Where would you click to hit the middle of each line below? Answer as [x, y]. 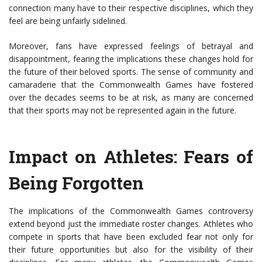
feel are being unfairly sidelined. [68, 21]
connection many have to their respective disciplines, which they [131, 8]
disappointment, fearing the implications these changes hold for [131, 59]
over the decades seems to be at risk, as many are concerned [131, 98]
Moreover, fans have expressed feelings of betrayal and [131, 46]
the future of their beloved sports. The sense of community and [131, 72]
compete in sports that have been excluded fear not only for [131, 237]
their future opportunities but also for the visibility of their [131, 250]
